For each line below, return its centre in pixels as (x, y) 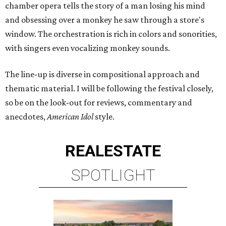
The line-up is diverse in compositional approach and (102, 74)
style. (104, 117)
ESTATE (132, 151)
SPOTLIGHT (113, 175)
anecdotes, (26, 117)
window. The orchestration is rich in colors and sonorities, (111, 34)
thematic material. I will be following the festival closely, (109, 88)
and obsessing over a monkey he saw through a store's (105, 20)
